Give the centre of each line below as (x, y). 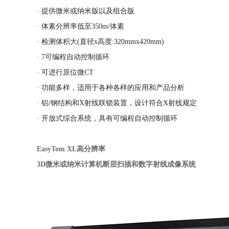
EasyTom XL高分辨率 (71, 149)
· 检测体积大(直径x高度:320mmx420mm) (100, 42)
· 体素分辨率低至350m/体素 (81, 26)
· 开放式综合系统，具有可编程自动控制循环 (107, 118)
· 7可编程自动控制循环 (73, 57)
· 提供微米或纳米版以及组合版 (86, 11)
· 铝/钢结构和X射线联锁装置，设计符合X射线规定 (117, 103)
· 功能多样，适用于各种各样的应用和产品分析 (111, 88)
